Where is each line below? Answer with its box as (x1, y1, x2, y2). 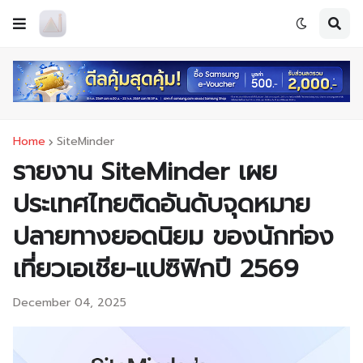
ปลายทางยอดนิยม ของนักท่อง (13, 217, 334, 256)
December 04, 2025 (13, 294, 126, 312)
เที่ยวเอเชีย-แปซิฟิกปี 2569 (13, 250, 298, 288)
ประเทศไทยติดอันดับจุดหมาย (13, 185, 310, 224)
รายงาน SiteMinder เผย (13, 152, 277, 191)
